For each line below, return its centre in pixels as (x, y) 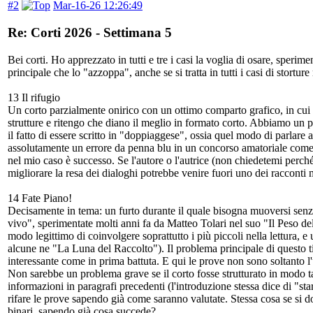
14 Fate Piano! (40, 198)
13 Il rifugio (34, 97)
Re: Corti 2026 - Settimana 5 (90, 32)
